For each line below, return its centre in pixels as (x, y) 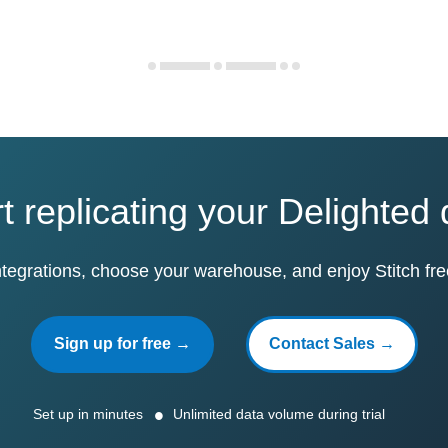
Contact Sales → (331, 343)
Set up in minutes (88, 414)
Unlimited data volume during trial (279, 414)
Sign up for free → (122, 343)
